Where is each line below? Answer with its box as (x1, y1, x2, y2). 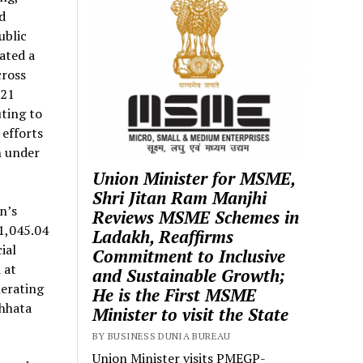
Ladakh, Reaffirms (92, 225, 234, 249)
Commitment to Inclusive (92, 245, 286, 268)
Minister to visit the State (92, 303, 289, 327)
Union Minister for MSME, (92, 167, 296, 190)
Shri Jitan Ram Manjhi (92, 186, 267, 210)
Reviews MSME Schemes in (92, 206, 300, 229)
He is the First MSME (92, 284, 257, 307)
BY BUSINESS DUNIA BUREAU (92, 330, 231, 343)
